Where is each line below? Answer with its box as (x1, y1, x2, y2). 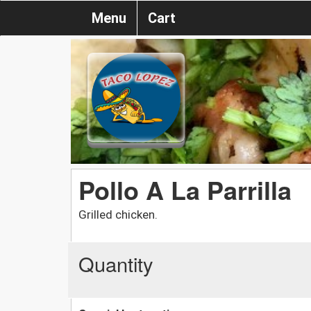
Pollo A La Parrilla (78, 171, 292, 208)
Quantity (78, 249, 153, 278)
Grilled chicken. (78, 207, 158, 221)
